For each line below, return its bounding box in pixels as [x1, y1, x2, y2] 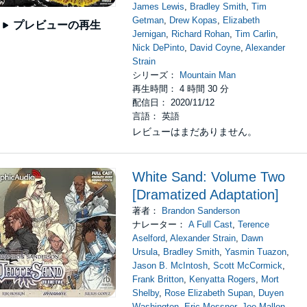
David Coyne [190, 42, 241, 53]
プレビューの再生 [12, 19, 101, 32]
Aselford [132, 233, 166, 243]
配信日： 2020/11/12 [132, 97, 215, 108]
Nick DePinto [132, 42, 185, 53]
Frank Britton [132, 274, 184, 284]
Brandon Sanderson [162, 206, 241, 216]
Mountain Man [180, 70, 236, 80]
